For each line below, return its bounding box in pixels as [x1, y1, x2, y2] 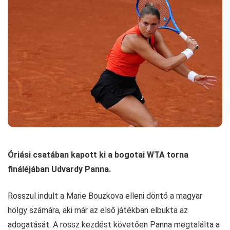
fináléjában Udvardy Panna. [8, 164, 111, 175]
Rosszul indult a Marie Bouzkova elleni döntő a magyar [8, 191, 202, 201]
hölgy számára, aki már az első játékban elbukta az [8, 205, 188, 216]
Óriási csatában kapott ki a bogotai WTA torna [8, 150, 188, 160]
